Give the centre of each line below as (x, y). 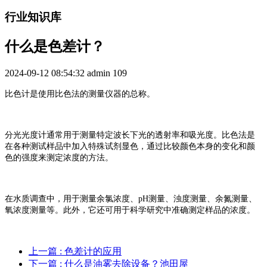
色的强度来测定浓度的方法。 (59, 157)
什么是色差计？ (55, 46)
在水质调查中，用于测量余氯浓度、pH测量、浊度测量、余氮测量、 (131, 198)
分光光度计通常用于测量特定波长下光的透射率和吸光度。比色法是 (130, 135)
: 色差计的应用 (91, 251)
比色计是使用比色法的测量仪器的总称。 (80, 94)
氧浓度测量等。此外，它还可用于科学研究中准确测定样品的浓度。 (130, 210)
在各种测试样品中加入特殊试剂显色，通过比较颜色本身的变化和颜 (130, 146)
